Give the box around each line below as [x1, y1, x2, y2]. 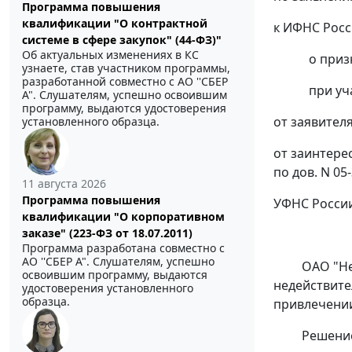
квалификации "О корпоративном [22, 209, 225, 225]
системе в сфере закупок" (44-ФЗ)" [22, 32, 222, 48]
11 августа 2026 [22, 176, 106, 192]
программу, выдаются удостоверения [22, 101, 226, 116]
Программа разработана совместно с [22, 240, 225, 256]
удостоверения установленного [22, 280, 193, 296]
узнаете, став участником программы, [22, 60, 230, 76]
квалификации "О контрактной [22, 16, 207, 31]
